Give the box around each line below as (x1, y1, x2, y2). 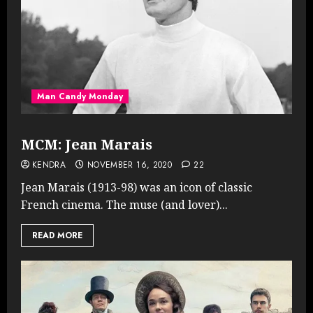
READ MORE (32, 228, 82, 242)
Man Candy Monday (37, 89, 123, 103)
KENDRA (32, 158, 66, 171)
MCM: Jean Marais (21, 134, 152, 154)
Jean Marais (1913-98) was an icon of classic (21, 179, 252, 195)
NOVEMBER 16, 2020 (87, 158, 173, 171)
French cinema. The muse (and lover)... (21, 196, 228, 212)
